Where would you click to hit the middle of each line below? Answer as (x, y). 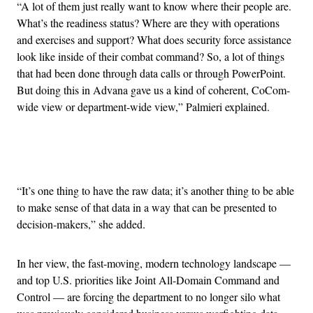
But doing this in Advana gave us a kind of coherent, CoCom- (153, 89)
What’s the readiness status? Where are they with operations (148, 22)
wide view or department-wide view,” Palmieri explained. (143, 106)
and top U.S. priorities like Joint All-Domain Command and (148, 279)
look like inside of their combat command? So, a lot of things (151, 56)
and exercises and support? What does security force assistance (154, 39)
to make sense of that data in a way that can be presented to (147, 207)
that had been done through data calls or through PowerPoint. (151, 73)
